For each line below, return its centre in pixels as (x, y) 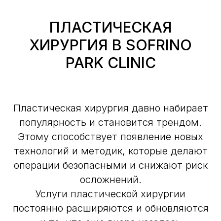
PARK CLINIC (110, 63)
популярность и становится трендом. (110, 123)
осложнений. (110, 180)
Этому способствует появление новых (110, 137)
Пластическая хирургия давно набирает (110, 108)
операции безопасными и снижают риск (110, 166)
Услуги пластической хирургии (110, 194)
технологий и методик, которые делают (110, 151)
